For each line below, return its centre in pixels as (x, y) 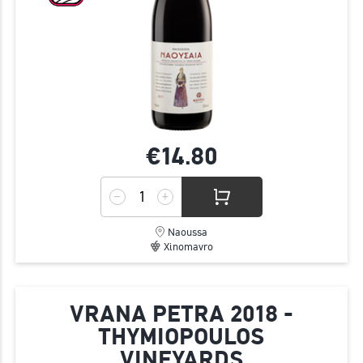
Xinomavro (188, 247)
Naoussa (188, 233)
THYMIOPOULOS (181, 337)
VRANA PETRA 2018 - (181, 314)
